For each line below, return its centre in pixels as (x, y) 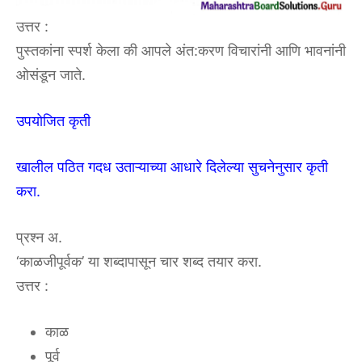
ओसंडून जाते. (51, 75)
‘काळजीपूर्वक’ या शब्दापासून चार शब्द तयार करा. (139, 262)
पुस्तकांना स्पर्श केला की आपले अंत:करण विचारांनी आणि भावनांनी (181, 51)
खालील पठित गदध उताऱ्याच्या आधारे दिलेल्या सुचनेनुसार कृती (172, 167)
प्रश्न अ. (39, 238)
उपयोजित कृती (53, 121)
